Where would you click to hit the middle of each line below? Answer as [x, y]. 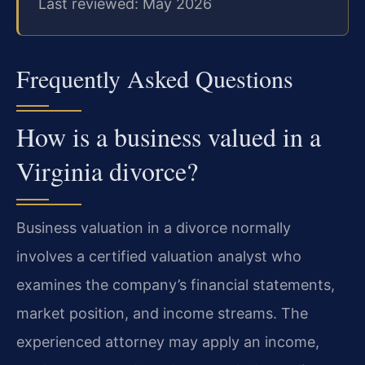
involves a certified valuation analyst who [159, 257]
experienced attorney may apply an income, [168, 342]
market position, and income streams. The [162, 314]
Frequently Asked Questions [155, 79]
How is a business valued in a [169, 137]
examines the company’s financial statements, [176, 285]
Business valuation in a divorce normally [154, 228]
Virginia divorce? [107, 171]
